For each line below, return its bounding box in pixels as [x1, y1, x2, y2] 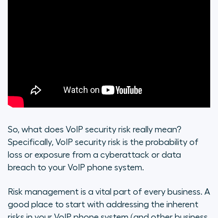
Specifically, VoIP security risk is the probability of [8, 137, 199, 146]
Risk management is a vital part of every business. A [8, 187, 210, 196]
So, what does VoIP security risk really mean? [8, 125, 182, 134]
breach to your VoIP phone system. [8, 163, 144, 172]
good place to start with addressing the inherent [8, 200, 199, 209]
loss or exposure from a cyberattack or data [8, 150, 181, 159]
